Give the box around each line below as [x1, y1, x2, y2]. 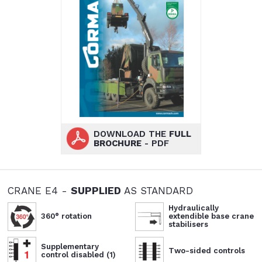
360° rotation [41, 212, 92, 221]
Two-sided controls [168, 246, 245, 256]
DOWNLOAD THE [93, 128, 169, 139]
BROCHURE [93, 137, 142, 149]
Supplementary [41, 242, 99, 251]
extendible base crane [168, 212, 254, 221]
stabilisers [168, 220, 208, 229]
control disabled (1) [41, 250, 116, 260]
